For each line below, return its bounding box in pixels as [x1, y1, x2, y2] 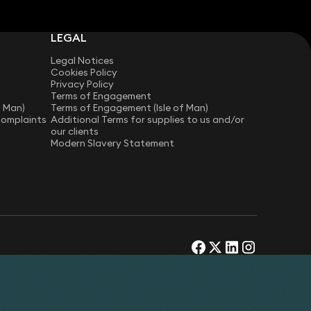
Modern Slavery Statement [51, 137, 175, 150]
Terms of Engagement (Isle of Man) [51, 101, 209, 115]
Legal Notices [51, 54, 115, 67]
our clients [51, 125, 99, 138]
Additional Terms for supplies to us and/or [51, 113, 245, 126]
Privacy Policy [51, 78, 115, 91]
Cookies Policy [51, 66, 118, 79]
